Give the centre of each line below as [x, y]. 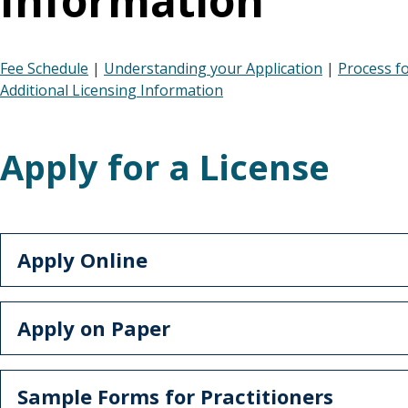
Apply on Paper [94, 328]
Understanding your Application [213, 68]
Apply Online [82, 260]
